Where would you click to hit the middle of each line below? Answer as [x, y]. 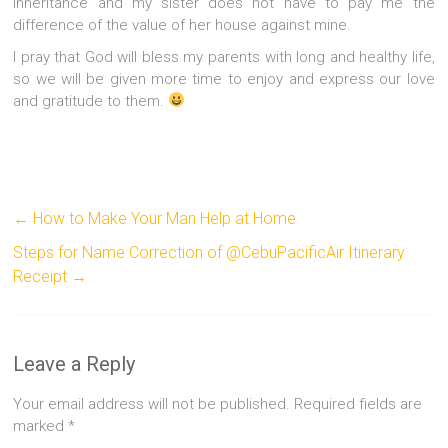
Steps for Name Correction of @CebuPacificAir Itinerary [209, 252]
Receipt [42, 276]
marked [41, 425]
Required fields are [358, 403]
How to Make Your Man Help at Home [163, 218]
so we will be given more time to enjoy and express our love [224, 78]
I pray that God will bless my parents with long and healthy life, [224, 56]
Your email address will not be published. [152, 403]
